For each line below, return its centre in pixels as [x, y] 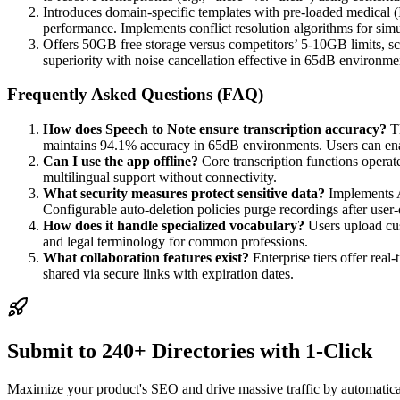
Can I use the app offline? [121, 161]
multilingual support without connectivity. [160, 177]
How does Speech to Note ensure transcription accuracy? [215, 129]
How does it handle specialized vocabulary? [174, 225]
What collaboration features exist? [146, 257]
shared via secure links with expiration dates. [168, 273]
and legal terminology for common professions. [175, 241]
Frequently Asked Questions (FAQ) [135, 95]
